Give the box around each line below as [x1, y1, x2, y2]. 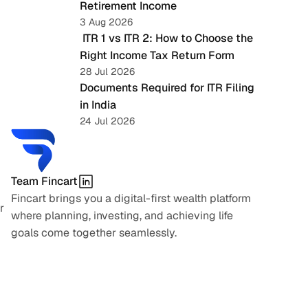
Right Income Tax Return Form [80, 48, 234, 63]
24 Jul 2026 [80, 115, 135, 127]
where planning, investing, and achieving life [11, 208, 233, 223]
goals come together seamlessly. [11, 225, 177, 240]
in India [80, 98, 116, 112]
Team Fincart [11, 174, 78, 188]
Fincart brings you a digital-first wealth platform [11, 191, 251, 206]
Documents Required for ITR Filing [80, 80, 254, 95]
